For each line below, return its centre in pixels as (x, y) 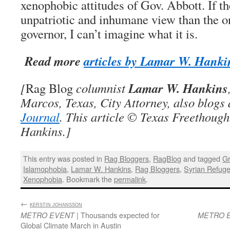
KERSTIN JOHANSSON (56, 205)
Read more (52, 61)
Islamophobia (45, 169)
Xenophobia (43, 179)
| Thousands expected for (117, 215)
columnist (101, 88)
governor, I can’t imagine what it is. (109, 34)
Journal (40, 117)
